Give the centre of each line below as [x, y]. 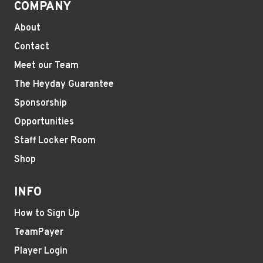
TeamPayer [39, 232]
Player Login [41, 251]
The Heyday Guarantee [64, 84]
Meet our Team [46, 65]
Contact [32, 47]
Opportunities [44, 122]
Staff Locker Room [55, 141]
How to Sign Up [47, 213]
